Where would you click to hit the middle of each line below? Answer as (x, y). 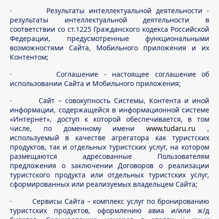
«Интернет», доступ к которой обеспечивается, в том (109, 119)
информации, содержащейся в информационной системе (109, 110)
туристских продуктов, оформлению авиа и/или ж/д (109, 210)
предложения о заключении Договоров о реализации (109, 165)
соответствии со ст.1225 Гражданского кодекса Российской (109, 29)
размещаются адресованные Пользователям (109, 156)
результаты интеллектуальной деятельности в (109, 20)
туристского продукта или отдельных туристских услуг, (109, 175)
